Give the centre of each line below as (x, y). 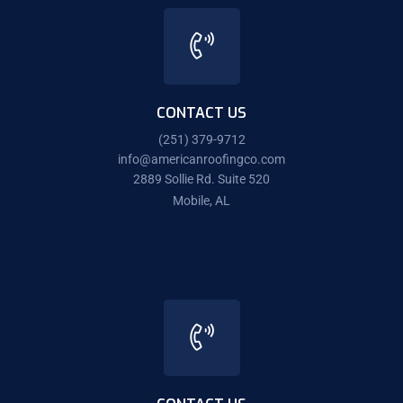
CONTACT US (201, 112)
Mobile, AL (201, 200)
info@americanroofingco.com (201, 159)
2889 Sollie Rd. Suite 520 (201, 179)
